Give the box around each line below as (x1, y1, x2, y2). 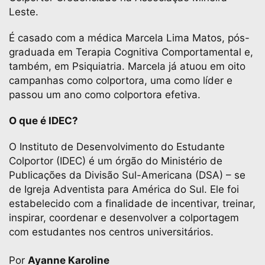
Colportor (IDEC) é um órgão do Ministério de (9, 155, 222, 167)
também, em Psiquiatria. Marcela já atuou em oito (9, 60, 245, 72)
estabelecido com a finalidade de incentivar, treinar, (9, 198, 256, 209)
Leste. (9, 6, 38, 18)
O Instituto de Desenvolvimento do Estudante (9, 141, 225, 153)
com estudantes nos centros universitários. (9, 226, 214, 238)
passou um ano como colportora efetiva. (9, 89, 201, 101)
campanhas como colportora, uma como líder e (9, 75, 232, 86)
